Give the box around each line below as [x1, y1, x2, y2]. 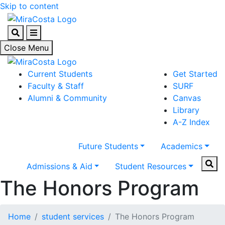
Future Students [78, 141, 138, 152]
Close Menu [4, 42, 49, 53]
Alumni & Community [28, 93, 107, 103]
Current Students [28, 69, 92, 79]
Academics [161, 141, 203, 152]
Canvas [173, 93, 201, 103]
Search [11, 27, 37, 37]
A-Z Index [173, 117, 210, 128]
